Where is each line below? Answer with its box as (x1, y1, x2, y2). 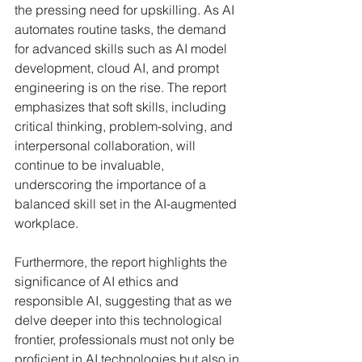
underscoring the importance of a (15, 176, 209, 192)
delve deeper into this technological (15, 312, 225, 328)
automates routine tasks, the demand (15, 21, 229, 37)
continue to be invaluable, (15, 157, 167, 173)
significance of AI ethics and (15, 273, 182, 289)
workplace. (15, 215, 78, 231)
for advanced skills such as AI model (15, 40, 230, 57)
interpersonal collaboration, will (15, 137, 199, 154)
